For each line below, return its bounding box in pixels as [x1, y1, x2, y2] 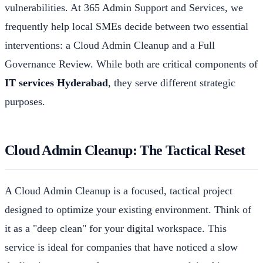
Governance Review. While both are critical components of [5, 58, 258, 70]
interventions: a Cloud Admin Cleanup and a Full [5, 39, 215, 51]
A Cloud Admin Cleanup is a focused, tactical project [5, 184, 232, 197]
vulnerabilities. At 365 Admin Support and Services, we [5, 1, 243, 14]
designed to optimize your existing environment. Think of [5, 203, 251, 215]
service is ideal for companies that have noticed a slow [5, 241, 238, 253]
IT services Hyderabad [5, 76, 108, 89]
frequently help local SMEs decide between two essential [5, 20, 248, 32]
